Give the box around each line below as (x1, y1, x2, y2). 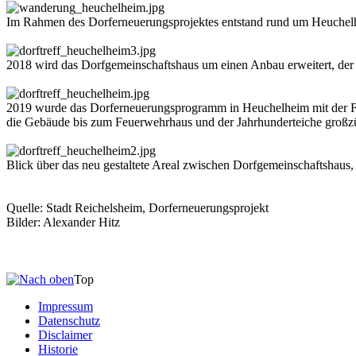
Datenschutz (38, 313, 100, 327)
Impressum (38, 299, 93, 313)
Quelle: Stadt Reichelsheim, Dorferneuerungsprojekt (6, 200, 269, 215)
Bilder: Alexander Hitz (6, 215, 120, 229)
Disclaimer (38, 327, 92, 342)
